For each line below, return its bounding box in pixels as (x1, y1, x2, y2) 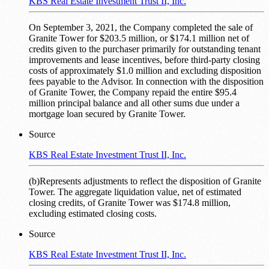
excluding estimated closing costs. (29, 208, 157, 219)
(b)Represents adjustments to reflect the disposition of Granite (29, 176, 261, 187)
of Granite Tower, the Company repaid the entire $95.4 (29, 87, 237, 98)
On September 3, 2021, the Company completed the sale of (29, 22, 253, 33)
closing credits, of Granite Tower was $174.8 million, (29, 198, 231, 208)
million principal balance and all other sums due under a (29, 98, 240, 109)
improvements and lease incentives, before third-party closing (29, 55, 260, 65)
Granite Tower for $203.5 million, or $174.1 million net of (29, 33, 249, 44)
